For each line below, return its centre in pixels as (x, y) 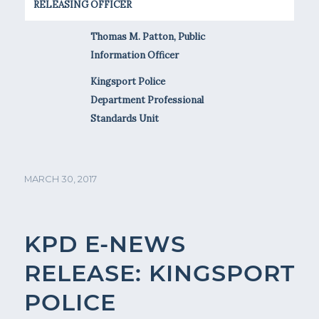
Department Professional (147, 100)
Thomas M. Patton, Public (147, 36)
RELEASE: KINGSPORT (159, 273)
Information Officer (134, 55)
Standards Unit (124, 118)
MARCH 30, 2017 (60, 178)
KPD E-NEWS (105, 244)
